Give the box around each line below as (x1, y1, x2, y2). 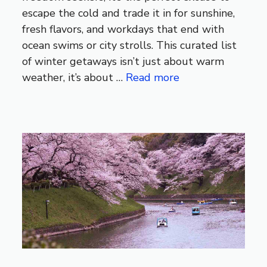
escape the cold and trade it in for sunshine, (22, 5, 235, 20)
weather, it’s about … (22, 70, 126, 85)
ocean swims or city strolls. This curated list (22, 38, 237, 52)
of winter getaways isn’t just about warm (22, 54, 225, 69)
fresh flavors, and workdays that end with (22, 21, 225, 36)
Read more (126, 70, 180, 85)
